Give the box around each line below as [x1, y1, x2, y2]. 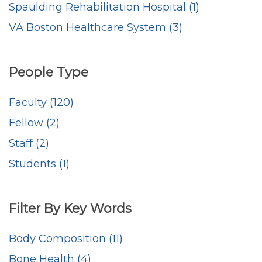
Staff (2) [9, 136, 49, 150]
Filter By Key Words [9, 200, 132, 216]
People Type [9, 64, 88, 80]
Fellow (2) [9, 116, 60, 129]
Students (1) [9, 157, 70, 170]
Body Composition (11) [9, 232, 123, 245]
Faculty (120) [9, 95, 74, 109]
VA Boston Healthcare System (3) [9, 20, 182, 34]
